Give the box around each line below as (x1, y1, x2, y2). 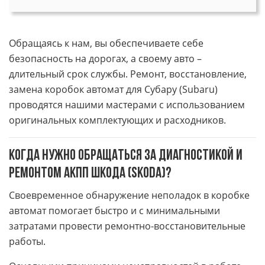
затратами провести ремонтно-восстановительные (9, 219, 245, 232)
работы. (9, 235, 46, 248)
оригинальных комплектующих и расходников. (9, 114, 226, 127)
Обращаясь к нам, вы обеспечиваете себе (9, 37, 203, 50)
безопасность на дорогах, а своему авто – (9, 52, 202, 65)
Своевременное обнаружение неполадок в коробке (9, 189, 250, 202)
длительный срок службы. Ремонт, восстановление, (9, 67, 247, 80)
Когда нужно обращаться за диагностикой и (9, 148, 243, 163)
